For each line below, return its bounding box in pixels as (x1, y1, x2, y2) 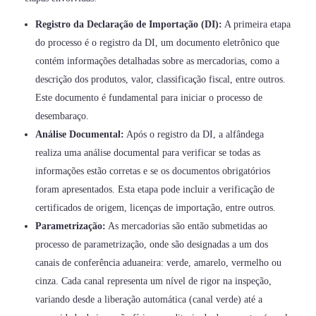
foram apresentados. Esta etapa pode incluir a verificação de (35, 184, 275, 195)
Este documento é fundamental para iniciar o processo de (35, 92, 263, 104)
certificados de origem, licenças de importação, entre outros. (35, 202, 276, 214)
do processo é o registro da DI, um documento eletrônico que (35, 37, 280, 49)
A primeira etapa (222, 19, 291, 30)
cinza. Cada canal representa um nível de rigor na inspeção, (35, 276, 272, 287)
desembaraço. (35, 111, 90, 122)
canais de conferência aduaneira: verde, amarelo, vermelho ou (35, 257, 282, 269)
